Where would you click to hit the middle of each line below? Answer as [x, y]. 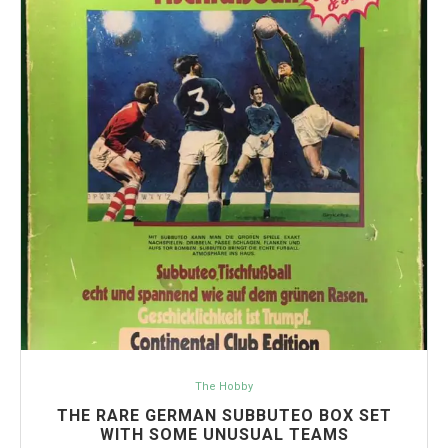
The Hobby [224, 386]
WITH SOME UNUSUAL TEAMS [224, 434]
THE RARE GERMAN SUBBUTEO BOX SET [224, 415]
